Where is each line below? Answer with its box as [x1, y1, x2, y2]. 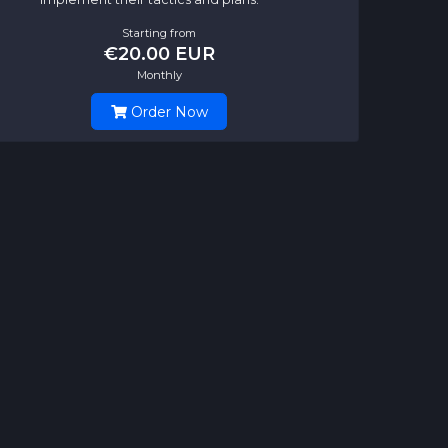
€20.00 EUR [103, 42, 215, 64]
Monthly [136, 67, 182, 82]
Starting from [122, 25, 196, 40]
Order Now [126, 102, 208, 121]
